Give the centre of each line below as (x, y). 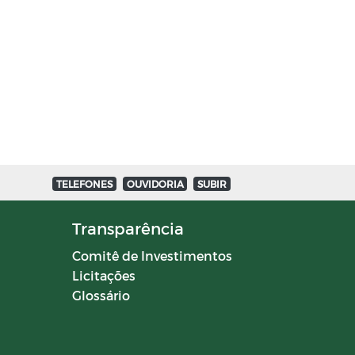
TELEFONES (85, 183)
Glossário (101, 295)
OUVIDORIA (155, 183)
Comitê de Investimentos (152, 256)
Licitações (103, 275)
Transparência (128, 228)
